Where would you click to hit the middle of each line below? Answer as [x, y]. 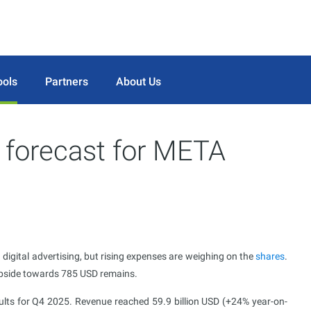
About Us [138, 81]
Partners [67, 81]
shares [270, 256]
